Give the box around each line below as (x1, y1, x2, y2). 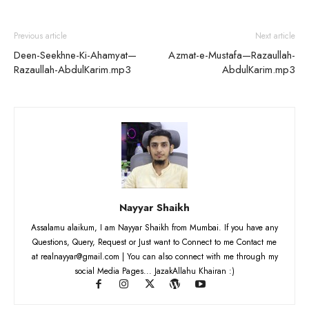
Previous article (14, 30, 67, 42)
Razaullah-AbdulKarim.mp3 (14, 62, 131, 77)
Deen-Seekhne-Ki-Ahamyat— (14, 48, 137, 63)
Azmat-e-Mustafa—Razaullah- (168, 48, 295, 63)
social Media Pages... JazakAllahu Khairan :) (74, 265, 235, 277)
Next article (255, 30, 295, 42)
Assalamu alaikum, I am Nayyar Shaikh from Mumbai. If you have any (31, 221, 278, 234)
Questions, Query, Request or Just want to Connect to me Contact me (32, 236, 277, 248)
